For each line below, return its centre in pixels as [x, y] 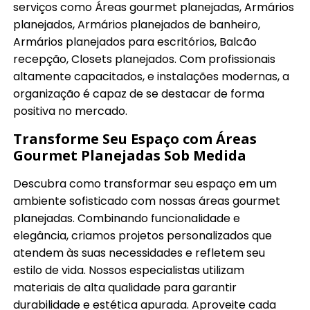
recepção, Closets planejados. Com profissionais [145, 60]
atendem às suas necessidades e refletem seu [139, 253]
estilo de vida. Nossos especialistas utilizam [129, 271]
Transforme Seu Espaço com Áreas [135, 139]
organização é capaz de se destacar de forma [139, 94]
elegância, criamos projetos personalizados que [143, 236]
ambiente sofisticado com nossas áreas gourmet [147, 201]
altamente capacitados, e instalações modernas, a [152, 77]
